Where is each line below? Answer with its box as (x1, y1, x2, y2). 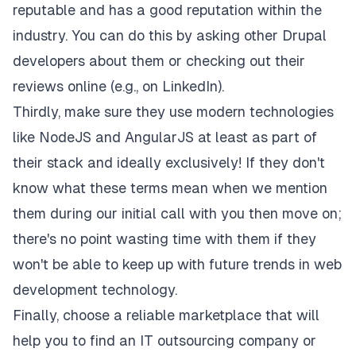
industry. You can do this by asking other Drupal (13, 27, 327, 44)
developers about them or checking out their (13, 52, 305, 69)
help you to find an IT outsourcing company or (13, 332, 316, 349)
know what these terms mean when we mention (13, 180, 327, 196)
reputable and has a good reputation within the (13, 2, 322, 18)
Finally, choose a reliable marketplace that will (13, 307, 319, 323)
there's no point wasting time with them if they (13, 230, 316, 247)
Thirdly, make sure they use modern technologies (13, 103, 334, 120)
